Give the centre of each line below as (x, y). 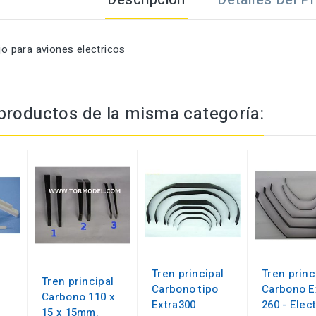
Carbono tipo (185, 290)
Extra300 (174, 305)
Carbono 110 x (78, 297)
